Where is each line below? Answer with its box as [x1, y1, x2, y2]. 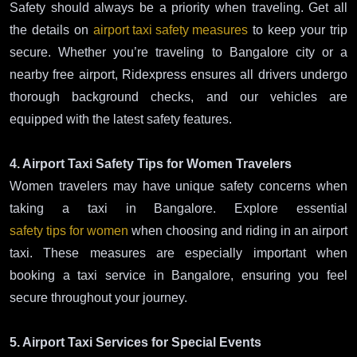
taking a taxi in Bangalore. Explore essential [10, 202, 347, 215]
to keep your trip [248, 23, 347, 37]
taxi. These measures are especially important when [10, 246, 347, 260]
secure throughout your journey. [10, 291, 187, 304]
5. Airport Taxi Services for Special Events [10, 335, 261, 349]
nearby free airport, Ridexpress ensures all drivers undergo [10, 68, 347, 81]
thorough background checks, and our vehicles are [10, 90, 347, 104]
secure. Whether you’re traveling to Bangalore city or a [10, 45, 347, 59]
